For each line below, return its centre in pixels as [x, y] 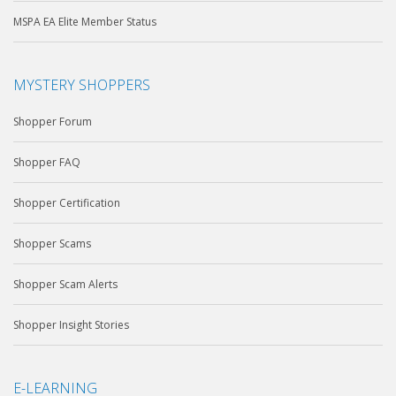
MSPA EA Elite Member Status [85, 22]
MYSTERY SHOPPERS [82, 85]
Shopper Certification [67, 203]
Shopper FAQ [47, 163]
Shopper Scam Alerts [65, 285]
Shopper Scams [52, 244]
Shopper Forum [53, 122]
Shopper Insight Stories [71, 325]
